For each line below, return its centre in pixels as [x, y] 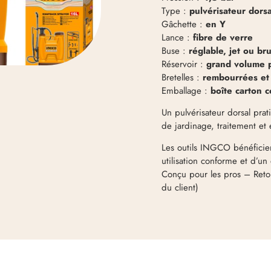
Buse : [175, 51]
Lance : [178, 37]
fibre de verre [223, 37]
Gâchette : [184, 24]
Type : [176, 11]
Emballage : [186, 90]
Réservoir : [184, 64]
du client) [180, 188]
